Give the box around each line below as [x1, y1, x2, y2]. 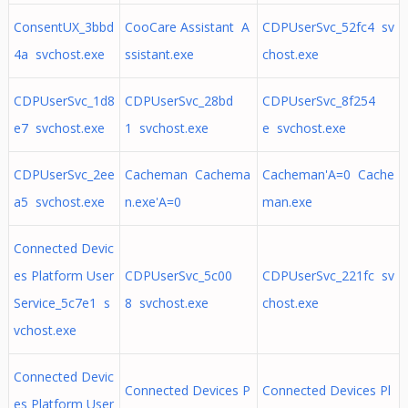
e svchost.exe [261, 119, 346, 137]
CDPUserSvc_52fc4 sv [261, 18, 394, 36]
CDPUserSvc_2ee [13, 166, 115, 183]
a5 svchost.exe [13, 193, 105, 210]
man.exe [261, 193, 312, 210]
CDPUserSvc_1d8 [13, 92, 115, 109]
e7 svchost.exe [13, 119, 105, 137]
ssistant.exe [124, 46, 194, 63]
